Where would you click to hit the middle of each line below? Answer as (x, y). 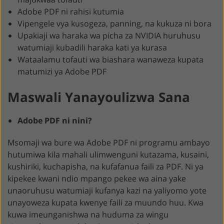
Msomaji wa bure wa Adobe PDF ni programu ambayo (109, 142)
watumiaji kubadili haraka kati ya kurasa (92, 47)
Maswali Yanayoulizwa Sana (99, 97)
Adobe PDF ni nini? (55, 120)
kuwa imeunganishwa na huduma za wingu (88, 214)
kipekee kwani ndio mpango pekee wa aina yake (97, 178)
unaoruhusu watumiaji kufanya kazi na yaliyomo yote (107, 190)
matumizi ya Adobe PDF (62, 71)
